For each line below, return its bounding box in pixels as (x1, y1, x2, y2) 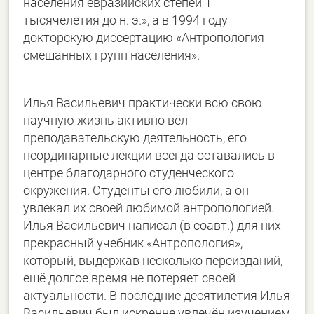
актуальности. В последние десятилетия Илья (23, 287, 291, 303)
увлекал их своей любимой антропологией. (23, 200, 275, 215)
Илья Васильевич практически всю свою (23, 95, 263, 110)
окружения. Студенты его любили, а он (23, 182, 250, 198)
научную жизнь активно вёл (23, 112, 189, 128)
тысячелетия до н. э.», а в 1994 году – (23, 12, 240, 27)
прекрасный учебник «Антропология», (23, 235, 243, 250)
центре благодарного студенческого (23, 165, 235, 180)
